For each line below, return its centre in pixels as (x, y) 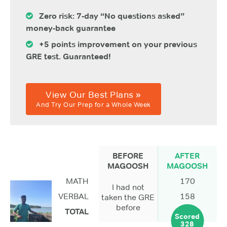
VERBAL (73, 196)
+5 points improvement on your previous (115, 45)
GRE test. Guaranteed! (68, 57)
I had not (128, 187)
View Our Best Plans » (93, 94)
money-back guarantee (71, 28)
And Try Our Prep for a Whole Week (93, 104)
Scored (187, 217)
